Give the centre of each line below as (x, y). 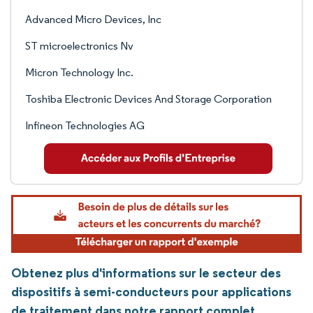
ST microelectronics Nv (79, 46)
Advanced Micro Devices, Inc (93, 19)
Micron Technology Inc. (79, 72)
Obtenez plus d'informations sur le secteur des (146, 273)
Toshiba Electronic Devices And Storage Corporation (148, 99)
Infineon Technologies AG (85, 125)
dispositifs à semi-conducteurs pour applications (151, 292)
